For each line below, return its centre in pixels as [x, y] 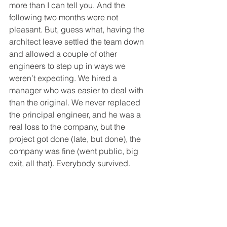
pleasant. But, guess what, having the [78, 29]
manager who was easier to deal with [77, 90]
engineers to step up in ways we [68, 66]
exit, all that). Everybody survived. [70, 163]
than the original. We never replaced [76, 102]
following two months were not [65, 17]
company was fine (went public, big [75, 151]
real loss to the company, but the [68, 126]
